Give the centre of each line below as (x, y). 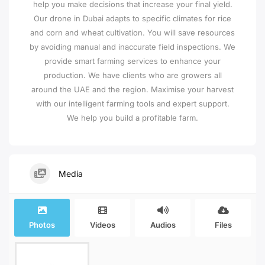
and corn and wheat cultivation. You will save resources (132, 33)
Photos (42, 225)
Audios (163, 225)
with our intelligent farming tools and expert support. (132, 104)
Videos (102, 225)
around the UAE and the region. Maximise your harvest (132, 89)
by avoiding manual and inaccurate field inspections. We (132, 47)
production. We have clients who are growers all (132, 75)
